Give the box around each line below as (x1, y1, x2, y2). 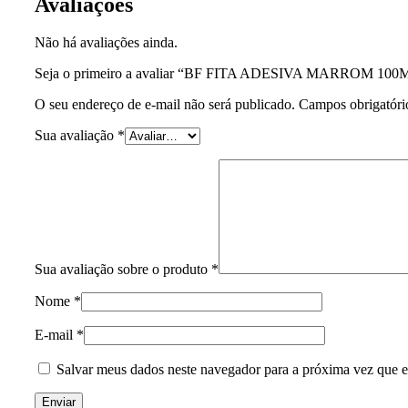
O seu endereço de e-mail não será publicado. (35, 97, 295, 113)
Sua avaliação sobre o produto (35, 261, 211, 278)
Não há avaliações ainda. (35, 35, 178, 51)
